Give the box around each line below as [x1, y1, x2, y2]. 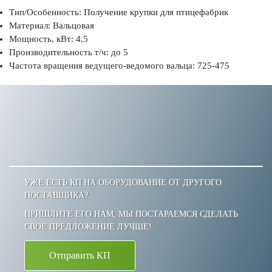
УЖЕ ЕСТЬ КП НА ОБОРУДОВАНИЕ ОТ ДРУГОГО [24, 177, 222, 187]
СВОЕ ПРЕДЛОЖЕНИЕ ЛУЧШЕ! [24, 222, 152, 231]
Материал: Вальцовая [9, 20, 94, 30]
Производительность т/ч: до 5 [9, 47, 128, 57]
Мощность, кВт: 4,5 [9, 33, 88, 44]
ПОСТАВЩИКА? [24, 190, 88, 200]
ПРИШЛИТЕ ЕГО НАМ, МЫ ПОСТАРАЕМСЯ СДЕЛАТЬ [24, 209, 238, 219]
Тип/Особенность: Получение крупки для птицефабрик [9, 7, 228, 17]
